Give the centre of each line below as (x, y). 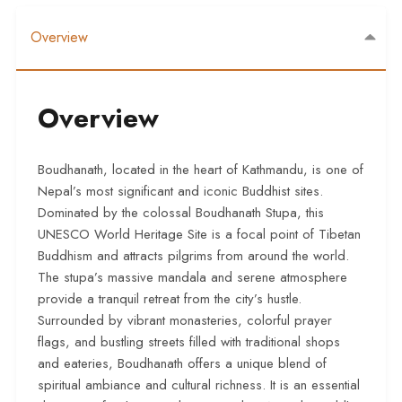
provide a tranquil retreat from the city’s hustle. (170, 299)
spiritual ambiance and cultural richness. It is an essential (199, 385)
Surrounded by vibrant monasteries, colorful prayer (185, 321)
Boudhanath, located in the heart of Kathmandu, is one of (201, 170)
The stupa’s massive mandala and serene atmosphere (192, 278)
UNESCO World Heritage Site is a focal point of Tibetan (199, 235)
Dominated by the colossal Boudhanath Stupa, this (181, 213)
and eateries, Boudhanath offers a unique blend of (182, 364)
